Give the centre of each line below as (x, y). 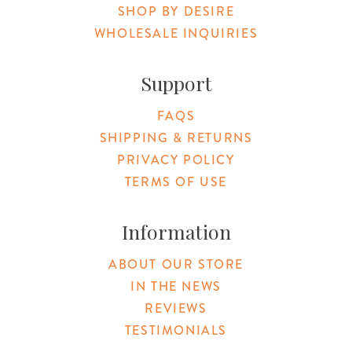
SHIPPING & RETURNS (176, 137)
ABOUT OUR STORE (176, 264)
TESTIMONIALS (176, 330)
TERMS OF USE (176, 181)
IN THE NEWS (176, 286)
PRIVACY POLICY (176, 159)
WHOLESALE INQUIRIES (176, 33)
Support (176, 82)
